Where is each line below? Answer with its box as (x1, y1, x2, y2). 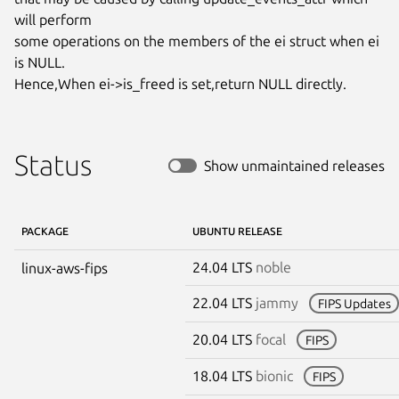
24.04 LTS (192, 258, 256, 275)
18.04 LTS (192, 367, 256, 384)
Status (14, 148, 92, 181)
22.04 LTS (192, 294, 256, 311)
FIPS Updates (317, 296, 391, 311)
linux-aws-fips (21, 259, 108, 276)
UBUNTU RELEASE (192, 224, 282, 237)
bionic (256, 367, 293, 384)
